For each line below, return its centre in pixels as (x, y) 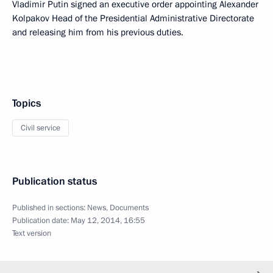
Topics (27, 103)
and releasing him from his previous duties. (98, 32)
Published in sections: (50, 208)
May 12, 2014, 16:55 (108, 221)
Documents (129, 208)
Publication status (55, 181)
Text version (32, 233)
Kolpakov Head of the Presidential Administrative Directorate (133, 18)
